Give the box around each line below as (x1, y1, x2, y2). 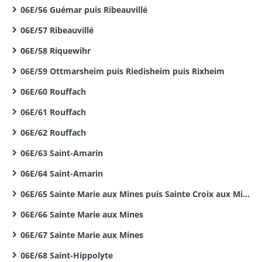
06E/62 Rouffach (20, 127, 86, 138)
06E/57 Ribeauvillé (20, 25, 94, 36)
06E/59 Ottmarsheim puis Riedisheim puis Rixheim (20, 65, 225, 77)
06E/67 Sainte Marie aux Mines (20, 229, 143, 240)
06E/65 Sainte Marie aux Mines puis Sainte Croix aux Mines (20, 188, 243, 199)
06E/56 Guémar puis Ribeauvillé (20, 4, 147, 15)
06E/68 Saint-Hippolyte (20, 250, 113, 261)
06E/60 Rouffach (20, 86, 86, 97)
